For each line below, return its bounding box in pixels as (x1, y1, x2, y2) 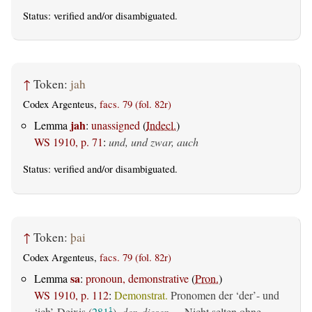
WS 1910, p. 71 (34, 134, 103, 150)
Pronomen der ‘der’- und (168, 288, 279, 303)
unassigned (91, 118, 140, 133)
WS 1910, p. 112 (34, 288, 109, 303)
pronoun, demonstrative (86, 271, 189, 286)
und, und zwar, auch (109, 134, 198, 150)
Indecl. (146, 118, 176, 133)
